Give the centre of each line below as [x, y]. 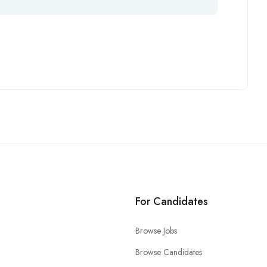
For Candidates [172, 201]
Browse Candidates [169, 252]
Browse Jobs [156, 230]
